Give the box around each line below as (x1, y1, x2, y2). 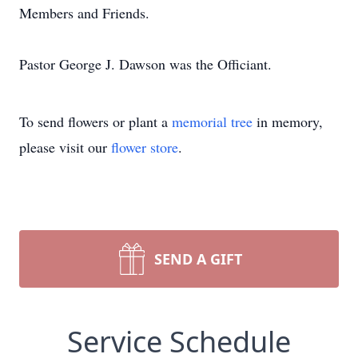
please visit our (19, 137, 111, 157)
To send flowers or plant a (19, 112, 172, 131)
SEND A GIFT (154, 249, 242, 268)
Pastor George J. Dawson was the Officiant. (19, 54, 272, 74)
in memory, (253, 112, 323, 131)
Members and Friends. (19, 3, 149, 22)
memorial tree (172, 112, 253, 131)
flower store (111, 137, 178, 157)
